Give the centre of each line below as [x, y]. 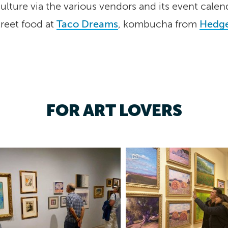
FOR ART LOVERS [114, 111]
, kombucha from [159, 24]
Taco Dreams [87, 24]
